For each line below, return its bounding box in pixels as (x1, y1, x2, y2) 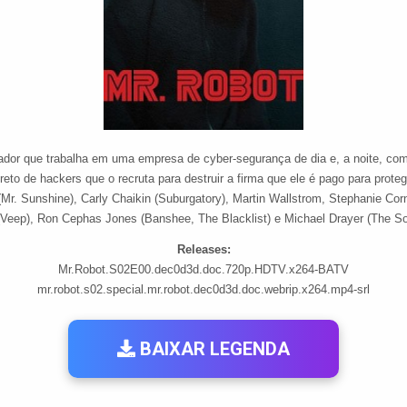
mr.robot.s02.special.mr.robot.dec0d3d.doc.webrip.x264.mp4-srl (37, 283, 370, 296)
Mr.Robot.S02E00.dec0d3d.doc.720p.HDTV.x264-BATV (58, 263, 349, 276)
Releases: (176, 243, 231, 256)
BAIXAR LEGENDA (135, 338, 290, 360)
